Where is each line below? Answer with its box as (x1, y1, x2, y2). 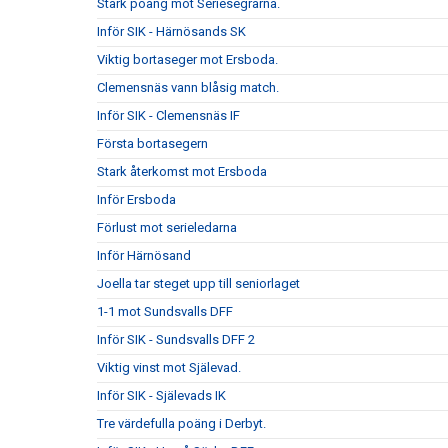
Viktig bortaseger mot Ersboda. (97, 52, 278, 67)
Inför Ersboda (97, 192, 176, 207)
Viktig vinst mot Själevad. (97, 360, 241, 375)
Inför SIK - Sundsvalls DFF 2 (97, 332, 255, 347)
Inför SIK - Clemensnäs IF (97, 108, 240, 123)
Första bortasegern (97, 136, 208, 151)
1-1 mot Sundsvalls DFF (97, 304, 233, 319)
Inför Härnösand (97, 248, 191, 263)
